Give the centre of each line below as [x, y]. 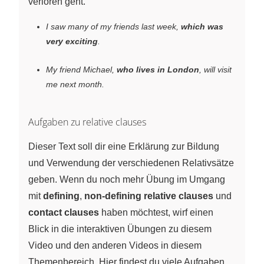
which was [202, 26]
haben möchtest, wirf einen [156, 212]
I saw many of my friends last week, [113, 26]
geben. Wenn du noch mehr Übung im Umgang [127, 179]
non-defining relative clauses [149, 196]
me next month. [75, 84]
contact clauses [64, 212]
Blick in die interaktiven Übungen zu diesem [120, 229]
